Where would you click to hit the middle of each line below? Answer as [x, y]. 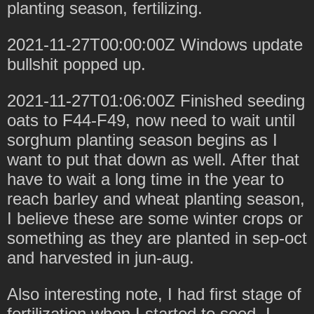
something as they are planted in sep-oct [157, 238]
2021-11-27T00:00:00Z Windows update [155, 44]
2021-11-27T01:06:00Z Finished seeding [156, 100]
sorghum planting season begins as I [142, 139]
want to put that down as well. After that [153, 159]
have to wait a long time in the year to [145, 179]
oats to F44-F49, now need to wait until [151, 120]
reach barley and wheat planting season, [156, 198]
